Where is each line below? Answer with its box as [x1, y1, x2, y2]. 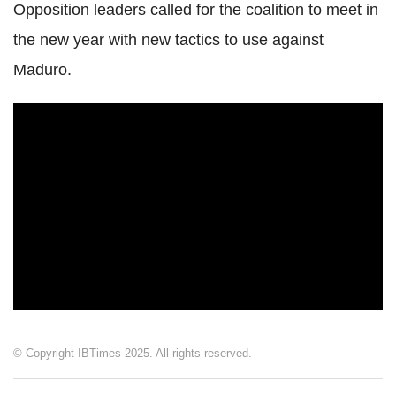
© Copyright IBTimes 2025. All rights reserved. [13, 346, 252, 361]
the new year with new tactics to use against [13, 31, 324, 49]
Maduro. [13, 61, 72, 79]
